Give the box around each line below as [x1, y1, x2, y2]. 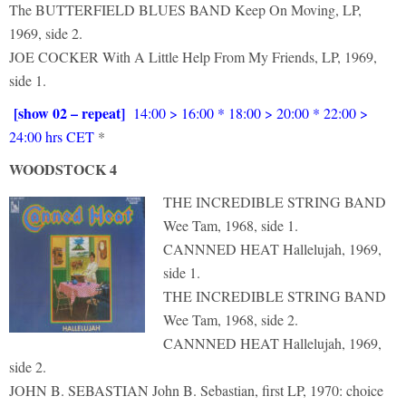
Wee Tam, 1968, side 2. [163, 310, 298, 329]
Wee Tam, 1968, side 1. [163, 216, 298, 235]
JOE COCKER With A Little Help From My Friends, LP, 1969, [9, 47, 377, 66]
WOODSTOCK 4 [9, 159, 117, 179]
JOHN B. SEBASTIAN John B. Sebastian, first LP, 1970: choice [9, 381, 383, 400]
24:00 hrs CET [9, 127, 98, 146]
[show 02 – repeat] [14, 102, 129, 123]
